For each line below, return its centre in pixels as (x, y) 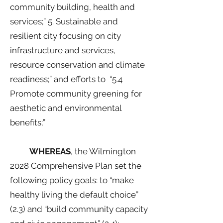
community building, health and (72, 7)
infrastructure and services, (63, 50)
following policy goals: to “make (72, 180)
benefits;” (28, 122)
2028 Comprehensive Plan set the (76, 166)
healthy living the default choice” (74, 195)
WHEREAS (40, 151)
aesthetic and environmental (66, 108)
